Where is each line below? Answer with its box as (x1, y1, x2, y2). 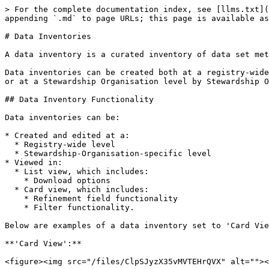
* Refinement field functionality (5, 194, 24, 203)
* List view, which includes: (5, 167, 14, 176)
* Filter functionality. (5, 203, 24, 212)
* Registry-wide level (5, 140, 14, 149)
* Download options (5, 176, 24, 185)
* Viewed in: (5, 158, 62, 167)
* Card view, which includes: (5, 185, 14, 194)
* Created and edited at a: (5, 131, 130, 140)
